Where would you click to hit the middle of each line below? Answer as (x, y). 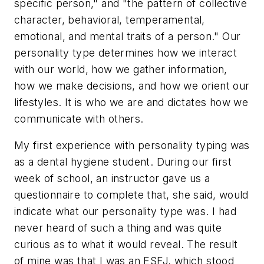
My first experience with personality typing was (132, 146)
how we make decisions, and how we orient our (132, 85)
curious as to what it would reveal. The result (126, 245)
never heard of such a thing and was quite (118, 228)
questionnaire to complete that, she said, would (131, 195)
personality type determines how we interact (126, 52)
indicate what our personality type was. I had (125, 212)
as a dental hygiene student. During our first (123, 162)
